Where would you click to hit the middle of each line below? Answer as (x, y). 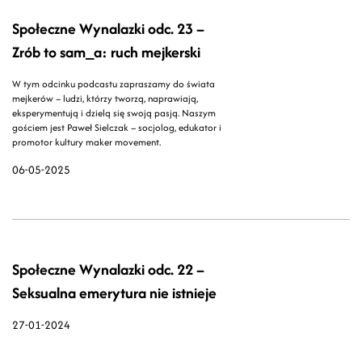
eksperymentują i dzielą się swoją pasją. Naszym (114, 113)
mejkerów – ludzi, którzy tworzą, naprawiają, (105, 99)
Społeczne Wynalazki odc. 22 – (108, 270)
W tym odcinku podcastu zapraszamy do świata (114, 84)
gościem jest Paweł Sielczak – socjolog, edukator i (117, 128)
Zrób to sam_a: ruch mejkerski (106, 53)
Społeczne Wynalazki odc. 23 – (108, 29)
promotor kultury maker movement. (86, 142)
